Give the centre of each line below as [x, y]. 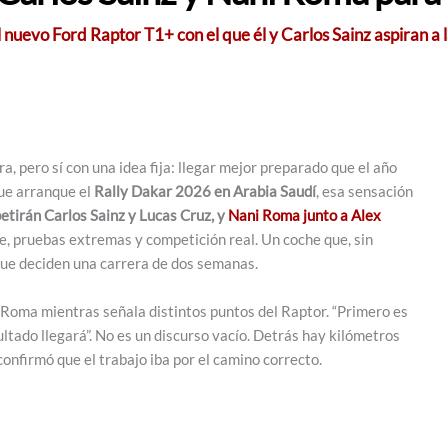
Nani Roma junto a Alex [304, 214]
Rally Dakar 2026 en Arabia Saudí [205, 190]
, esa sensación [364, 190]
